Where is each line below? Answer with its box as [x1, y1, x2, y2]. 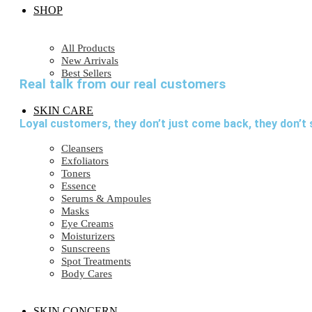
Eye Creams [61, 218, 114, 229]
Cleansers [61, 143, 103, 154]
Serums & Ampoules [61, 193, 151, 204]
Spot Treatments [61, 256, 131, 267]
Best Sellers [61, 68, 111, 79]
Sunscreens [61, 243, 110, 254]
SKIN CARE [33, 104, 93, 116]
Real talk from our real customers [19, 77, 226, 93]
